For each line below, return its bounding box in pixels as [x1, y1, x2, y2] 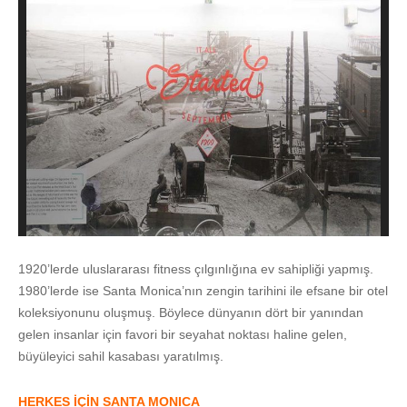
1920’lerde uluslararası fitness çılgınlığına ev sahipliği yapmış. [18, 261, 373, 276]
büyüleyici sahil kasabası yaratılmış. [18, 348, 223, 363]
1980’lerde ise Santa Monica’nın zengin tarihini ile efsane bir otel [18, 283, 388, 298]
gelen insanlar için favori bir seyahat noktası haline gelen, [18, 326, 347, 342]
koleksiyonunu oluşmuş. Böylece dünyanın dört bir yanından [18, 304, 363, 320]
